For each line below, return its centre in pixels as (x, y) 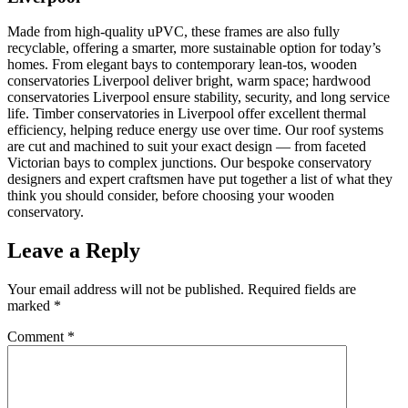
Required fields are (302, 290)
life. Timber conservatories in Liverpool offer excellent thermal (187, 114)
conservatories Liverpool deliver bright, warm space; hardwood (189, 81)
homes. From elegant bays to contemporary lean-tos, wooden (182, 65)
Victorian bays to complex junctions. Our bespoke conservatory (189, 163)
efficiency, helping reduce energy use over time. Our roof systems (195, 130)
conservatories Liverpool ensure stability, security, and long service (199, 97)
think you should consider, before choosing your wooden (171, 196)
